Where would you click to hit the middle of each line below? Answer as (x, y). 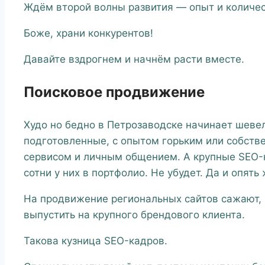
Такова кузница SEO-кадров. (96, 240)
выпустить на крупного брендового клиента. (134, 214)
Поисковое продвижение (114, 92)
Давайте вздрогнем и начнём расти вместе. (134, 59)
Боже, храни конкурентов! (88, 33)
